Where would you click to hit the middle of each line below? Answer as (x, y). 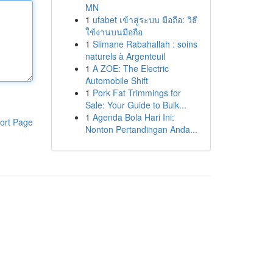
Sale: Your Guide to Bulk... (136, 105)
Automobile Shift (116, 80)
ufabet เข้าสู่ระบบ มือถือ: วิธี (145, 19)
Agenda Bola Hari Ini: (133, 117)
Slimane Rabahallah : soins (145, 44)
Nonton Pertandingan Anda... (141, 129)
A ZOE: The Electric (130, 68)
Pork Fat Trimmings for (136, 93)
